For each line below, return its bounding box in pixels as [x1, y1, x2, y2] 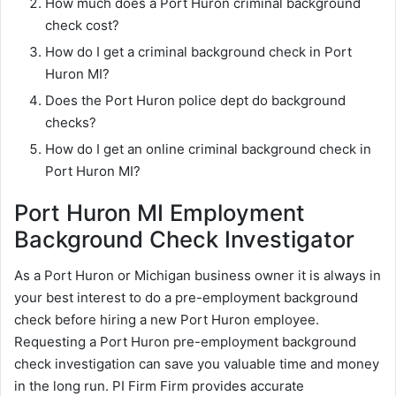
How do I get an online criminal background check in [45, 141, 371, 158]
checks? [45, 114, 96, 132]
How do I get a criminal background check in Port [45, 43, 352, 61]
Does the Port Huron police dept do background [45, 92, 346, 110]
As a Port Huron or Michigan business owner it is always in [14, 267, 381, 285]
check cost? [45, 17, 119, 34]
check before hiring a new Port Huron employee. [14, 311, 319, 329]
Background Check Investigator [14, 225, 354, 254]
